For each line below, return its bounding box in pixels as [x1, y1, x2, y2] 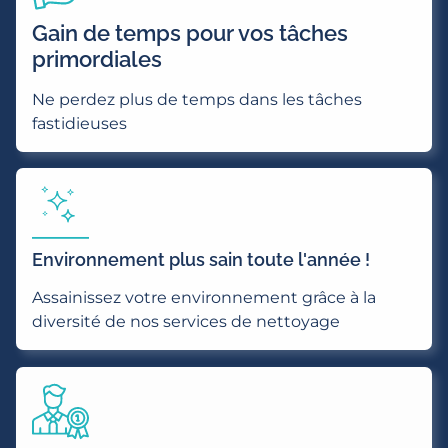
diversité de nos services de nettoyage [32, 311, 340, 331]
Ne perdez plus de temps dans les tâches [32, 89, 362, 109]
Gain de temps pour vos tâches [32, 19, 348, 46]
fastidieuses [32, 113, 127, 133]
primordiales [32, 45, 162, 72]
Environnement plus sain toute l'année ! [32, 248, 370, 270]
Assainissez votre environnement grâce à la [32, 287, 376, 307]
